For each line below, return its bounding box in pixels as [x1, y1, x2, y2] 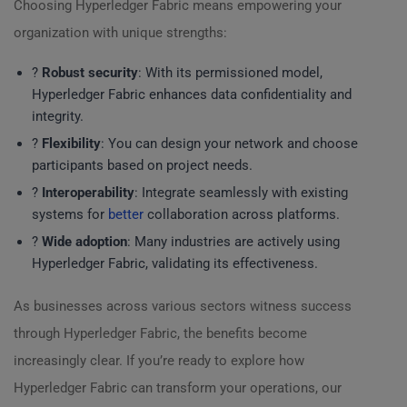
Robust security [42, 65, 138, 81]
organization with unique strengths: [14, 25, 227, 41]
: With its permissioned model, [138, 65, 323, 81]
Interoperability [42, 184, 134, 201]
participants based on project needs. [32, 157, 253, 174]
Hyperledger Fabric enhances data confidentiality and [32, 86, 352, 103]
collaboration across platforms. [144, 206, 340, 223]
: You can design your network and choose [101, 135, 358, 152]
